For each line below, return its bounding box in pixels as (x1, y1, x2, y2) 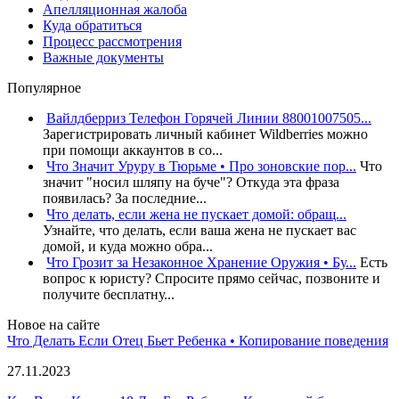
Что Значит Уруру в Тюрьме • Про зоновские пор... (46, 158, 356, 174)
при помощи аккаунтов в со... (43, 142, 223, 158)
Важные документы (43, 49, 164, 65)
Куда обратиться (43, 17, 142, 33)
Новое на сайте (7, 316, 100, 332)
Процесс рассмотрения (43, 33, 182, 49)
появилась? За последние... (43, 190, 207, 206)
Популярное (7, 79, 81, 95)
